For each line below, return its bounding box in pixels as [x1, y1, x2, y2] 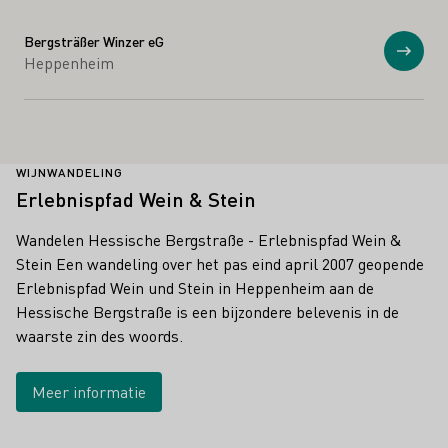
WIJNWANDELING [16, 164, 123, 180]
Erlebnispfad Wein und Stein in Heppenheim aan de [16, 276, 374, 298]
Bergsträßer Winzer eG [24, 31, 164, 50]
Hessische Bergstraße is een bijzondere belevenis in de [16, 300, 399, 322]
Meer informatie [32, 380, 146, 402]
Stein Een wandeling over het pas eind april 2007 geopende [16, 252, 424, 274]
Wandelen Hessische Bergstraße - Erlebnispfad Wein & [16, 228, 402, 250]
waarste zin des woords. [16, 324, 183, 346]
